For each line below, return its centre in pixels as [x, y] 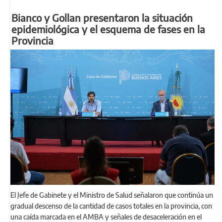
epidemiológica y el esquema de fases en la [108, 29]
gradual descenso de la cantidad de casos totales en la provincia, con [111, 206]
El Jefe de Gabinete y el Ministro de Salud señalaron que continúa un [112, 195]
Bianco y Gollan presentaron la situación [102, 17]
